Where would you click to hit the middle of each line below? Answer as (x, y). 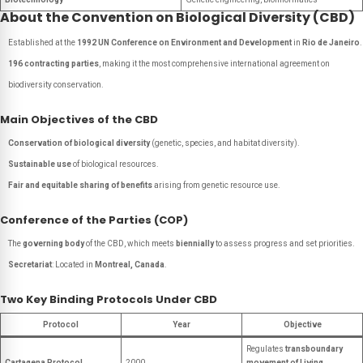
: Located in (73, 265)
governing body (53, 243)
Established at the (43, 43)
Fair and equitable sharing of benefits (80, 185)
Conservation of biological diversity (79, 143)
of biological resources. (115, 164)
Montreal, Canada (130, 265)
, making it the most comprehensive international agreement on (214, 64)
